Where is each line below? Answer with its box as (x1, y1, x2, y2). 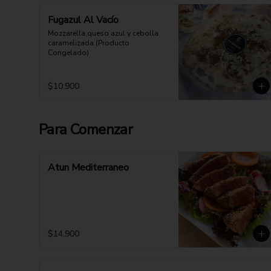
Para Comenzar (39, 120, 133, 139)
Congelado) (48, 48, 89, 57)
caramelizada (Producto (48, 38, 129, 48)
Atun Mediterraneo (48, 161, 129, 174)
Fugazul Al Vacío (48, 13, 119, 27)
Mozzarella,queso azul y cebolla (48, 28, 158, 38)
